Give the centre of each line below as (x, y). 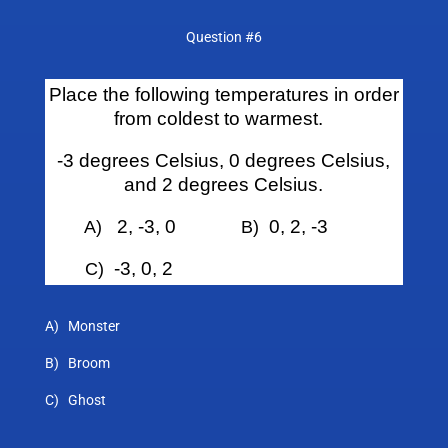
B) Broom (77, 363)
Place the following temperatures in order (223, 95)
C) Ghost (75, 400)
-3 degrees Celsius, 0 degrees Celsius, (224, 161)
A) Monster (82, 326)
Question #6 (223, 37)
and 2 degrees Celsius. (224, 185)
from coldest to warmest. (224, 119)
